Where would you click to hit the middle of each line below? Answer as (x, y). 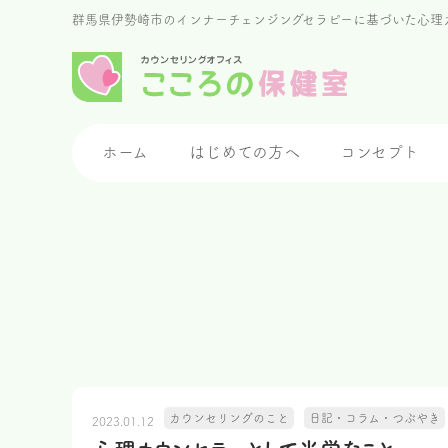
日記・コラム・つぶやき (374, 418)
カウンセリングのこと (229, 418)
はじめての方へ (244, 152)
